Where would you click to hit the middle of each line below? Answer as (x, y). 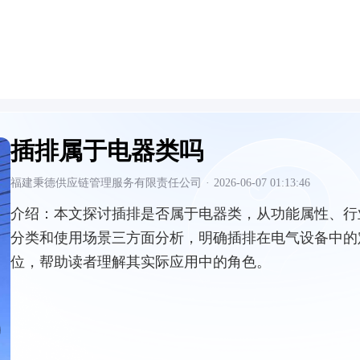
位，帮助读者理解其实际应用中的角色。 (141, 262)
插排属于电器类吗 (107, 151)
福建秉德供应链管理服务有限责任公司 (106, 183)
